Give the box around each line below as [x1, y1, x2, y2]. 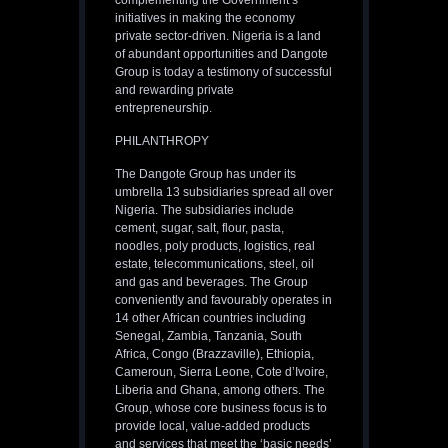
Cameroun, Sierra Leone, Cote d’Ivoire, [115, 365, 328, 380]
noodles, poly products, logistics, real [115, 239, 315, 254]
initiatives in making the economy [115, 11, 295, 26]
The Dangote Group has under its [115, 167, 296, 182]
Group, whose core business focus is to [115, 401, 327, 416]
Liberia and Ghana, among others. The [115, 383, 325, 398]
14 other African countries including [115, 311, 306, 326]
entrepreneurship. [115, 101, 212, 116]
